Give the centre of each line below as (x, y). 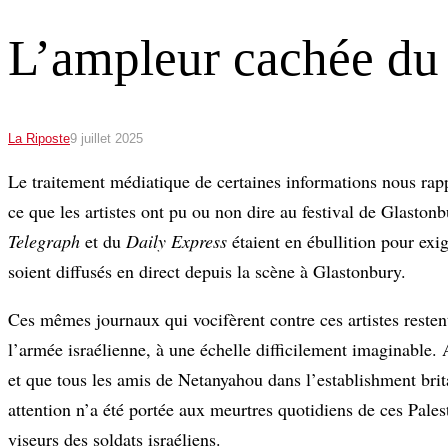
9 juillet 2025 (106, 138)
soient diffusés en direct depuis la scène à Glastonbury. (207, 270)
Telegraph (44, 240)
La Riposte (39, 138)
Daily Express (176, 240)
